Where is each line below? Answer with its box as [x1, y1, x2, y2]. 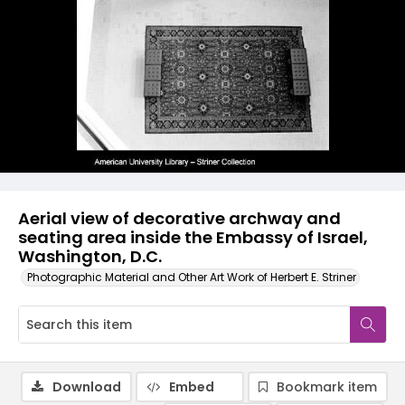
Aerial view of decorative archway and [18, 207, 341, 230]
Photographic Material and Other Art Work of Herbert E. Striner [27, 269, 356, 285]
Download [52, 378, 121, 396]
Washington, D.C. [18, 245, 162, 268]
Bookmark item [277, 378, 377, 396]
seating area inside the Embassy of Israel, [18, 226, 368, 249]
